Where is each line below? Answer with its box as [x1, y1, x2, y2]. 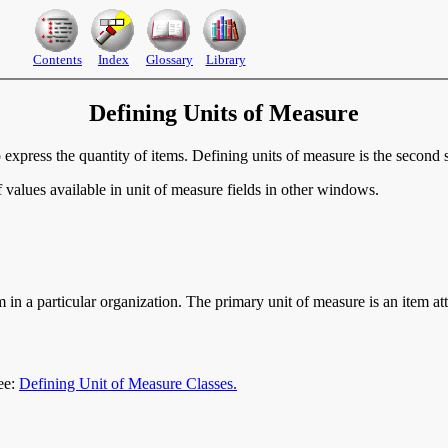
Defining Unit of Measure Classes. [19, 374, 237, 392]
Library [205, 52, 246, 67]
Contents [33, 52, 82, 67]
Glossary [146, 52, 193, 67]
